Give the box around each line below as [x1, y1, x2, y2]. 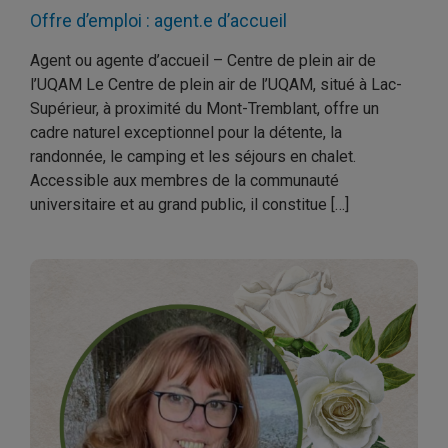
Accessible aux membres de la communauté [30, 171, 339, 190]
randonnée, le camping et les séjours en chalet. [30, 147, 356, 166]
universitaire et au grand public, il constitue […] [30, 195, 349, 214]
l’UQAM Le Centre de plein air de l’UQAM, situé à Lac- [30, 75, 402, 94]
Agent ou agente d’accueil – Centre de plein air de [30, 51, 376, 70]
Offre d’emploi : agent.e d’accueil [30, 10, 287, 31]
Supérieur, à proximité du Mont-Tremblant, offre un [30, 99, 379, 118]
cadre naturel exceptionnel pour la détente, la [30, 123, 342, 142]
